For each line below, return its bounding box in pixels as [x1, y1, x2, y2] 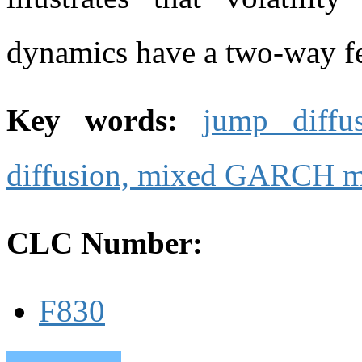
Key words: [6, 102, 203, 137]
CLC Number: [6, 225, 211, 260]
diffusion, [6, 157, 137, 192]
